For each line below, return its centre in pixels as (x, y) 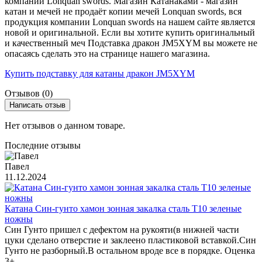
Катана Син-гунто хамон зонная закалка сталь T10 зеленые (123, 208)
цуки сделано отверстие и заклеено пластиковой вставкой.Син (130, 240)
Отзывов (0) (29, 93)
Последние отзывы (43, 145)
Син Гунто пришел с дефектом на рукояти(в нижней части (122, 229)
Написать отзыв (37, 105)
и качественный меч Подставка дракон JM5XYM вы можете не (131, 43)
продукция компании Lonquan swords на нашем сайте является (130, 22)
